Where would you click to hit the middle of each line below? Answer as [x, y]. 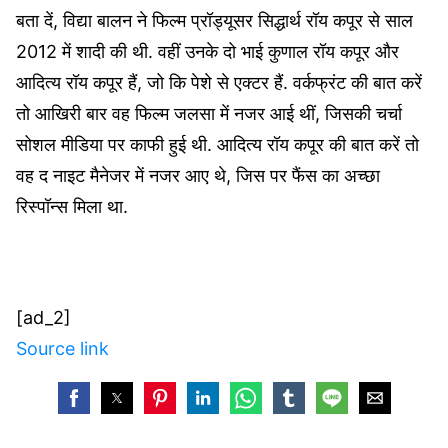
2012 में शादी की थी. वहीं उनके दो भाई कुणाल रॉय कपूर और [207, 51]
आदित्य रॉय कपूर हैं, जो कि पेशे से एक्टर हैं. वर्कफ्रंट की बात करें [219, 82]
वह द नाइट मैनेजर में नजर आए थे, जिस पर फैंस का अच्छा [198, 175]
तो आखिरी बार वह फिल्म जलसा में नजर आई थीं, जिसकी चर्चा [209, 113]
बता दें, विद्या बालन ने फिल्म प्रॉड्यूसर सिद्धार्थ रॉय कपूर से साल [214, 20]
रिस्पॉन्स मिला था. [74, 206]
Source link [62, 348]
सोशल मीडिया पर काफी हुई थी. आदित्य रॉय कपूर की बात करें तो [217, 144]
